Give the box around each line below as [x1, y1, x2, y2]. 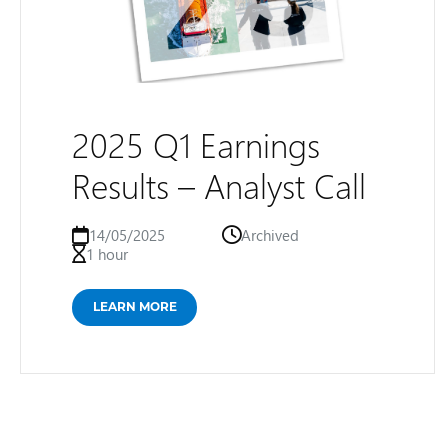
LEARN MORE [93, 298, 177, 314]
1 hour [86, 244, 128, 264]
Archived [240, 225, 299, 245]
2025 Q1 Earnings [72, 121, 320, 167]
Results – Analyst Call [72, 162, 366, 208]
